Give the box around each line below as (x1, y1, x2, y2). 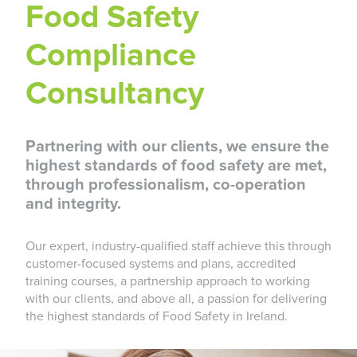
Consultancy (25, 78, 205, 110)
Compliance (25, 40, 196, 72)
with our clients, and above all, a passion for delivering (25, 292, 327, 305)
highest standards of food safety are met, (25, 158, 327, 174)
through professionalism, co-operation (25, 177, 306, 193)
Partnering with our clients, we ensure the (25, 139, 329, 155)
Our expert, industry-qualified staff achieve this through (25, 240, 331, 253)
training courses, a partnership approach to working (25, 275, 310, 288)
